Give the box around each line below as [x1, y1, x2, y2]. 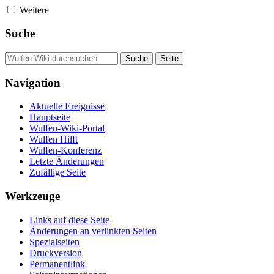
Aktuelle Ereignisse [29, 101, 105, 112]
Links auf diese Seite [29, 214, 109, 225]
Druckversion [29, 247, 82, 258]
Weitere [20, 4, 49, 15]
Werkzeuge [5, 190, 60, 203]
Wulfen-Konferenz [29, 145, 102, 156]
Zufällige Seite [29, 167, 86, 178]
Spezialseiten [29, 236, 80, 247]
